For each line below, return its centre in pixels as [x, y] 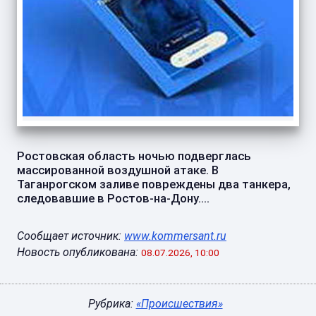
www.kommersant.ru [175, 236]
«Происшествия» [179, 304]
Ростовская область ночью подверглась [134, 156]
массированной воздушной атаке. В [118, 170]
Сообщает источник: [71, 236]
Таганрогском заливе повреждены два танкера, [154, 184]
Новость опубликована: [78, 253]
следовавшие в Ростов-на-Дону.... [113, 199]
